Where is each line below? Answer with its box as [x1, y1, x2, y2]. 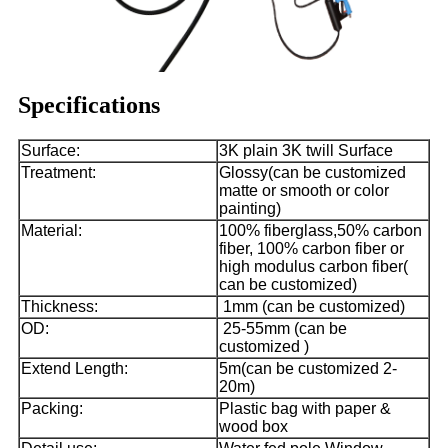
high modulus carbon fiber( [219, 257, 408, 275]
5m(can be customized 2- [219, 359, 397, 377]
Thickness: [21, 297, 98, 315]
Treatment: [21, 163, 96, 181]
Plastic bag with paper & [219, 399, 391, 417]
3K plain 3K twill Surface [219, 141, 393, 159]
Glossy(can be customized [219, 163, 406, 181]
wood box [219, 417, 288, 435]
